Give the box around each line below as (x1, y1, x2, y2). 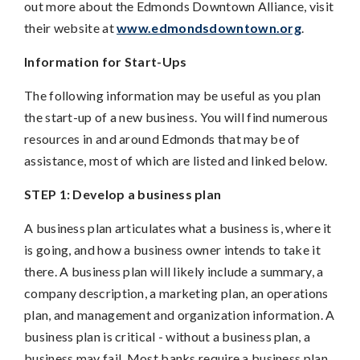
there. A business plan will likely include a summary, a (24, 263, 324, 279)
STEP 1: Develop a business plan (24, 186, 222, 202)
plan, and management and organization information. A (24, 306, 335, 322)
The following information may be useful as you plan (24, 87, 321, 103)
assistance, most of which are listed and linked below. (24, 152, 328, 168)
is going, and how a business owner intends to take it (24, 241, 321, 257)
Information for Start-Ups (24, 53, 187, 69)
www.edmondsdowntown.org (117, 19, 302, 35)
